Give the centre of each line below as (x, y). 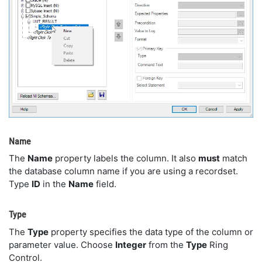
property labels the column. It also (125, 158)
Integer (131, 244)
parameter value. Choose (62, 244)
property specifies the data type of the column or (151, 232)
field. (105, 184)
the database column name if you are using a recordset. (123, 171)
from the (166, 244)
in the (54, 184)
